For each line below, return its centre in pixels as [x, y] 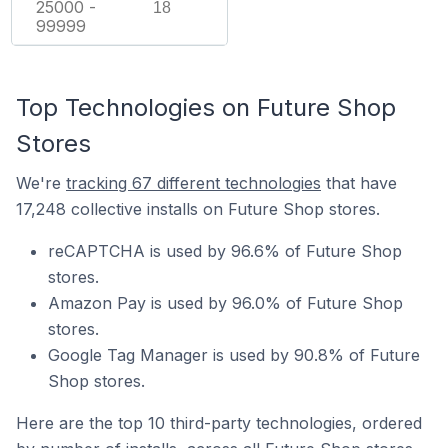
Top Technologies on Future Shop [206, 107]
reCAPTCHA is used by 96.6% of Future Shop [225, 250]
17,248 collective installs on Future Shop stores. [198, 208]
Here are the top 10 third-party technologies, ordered [219, 422]
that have [359, 182]
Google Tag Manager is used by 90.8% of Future [234, 354]
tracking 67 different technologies [193, 182]
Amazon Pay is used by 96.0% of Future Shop [225, 302]
